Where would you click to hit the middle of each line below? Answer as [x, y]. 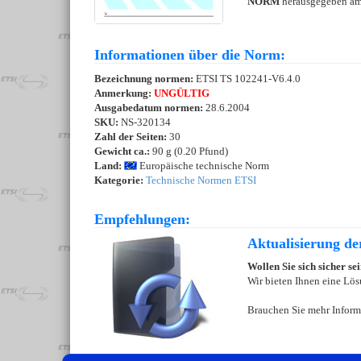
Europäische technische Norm [203, 166]
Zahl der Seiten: [131, 137]
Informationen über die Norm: [190, 55]
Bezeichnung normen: [145, 79]
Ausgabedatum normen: [150, 108]
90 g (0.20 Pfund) [189, 151]
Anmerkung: [124, 93]
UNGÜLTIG [182, 93]
